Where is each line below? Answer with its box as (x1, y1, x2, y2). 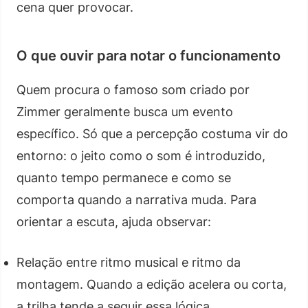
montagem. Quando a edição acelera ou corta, (16, 276, 287, 291)
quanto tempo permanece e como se (16, 170, 231, 185)
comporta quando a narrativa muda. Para (16, 192, 256, 207)
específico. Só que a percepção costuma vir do (16, 126, 288, 141)
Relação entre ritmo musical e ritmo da (16, 254, 241, 269)
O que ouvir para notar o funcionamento (16, 47, 280, 64)
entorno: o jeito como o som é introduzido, (16, 148, 265, 163)
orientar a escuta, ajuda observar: (16, 214, 211, 229)
